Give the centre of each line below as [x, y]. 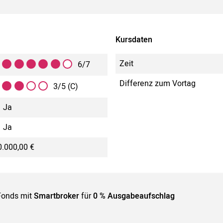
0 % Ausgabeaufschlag [134, 196]
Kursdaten [134, 40]
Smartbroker [57, 196]
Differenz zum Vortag [158, 84]
